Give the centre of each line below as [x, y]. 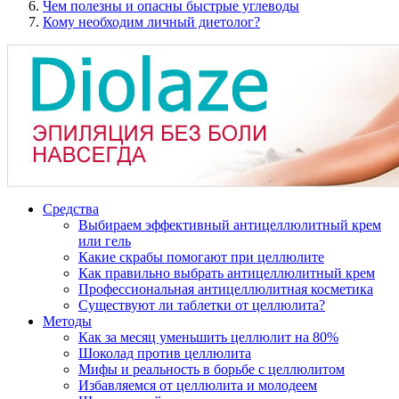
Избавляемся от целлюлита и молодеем [198, 386]
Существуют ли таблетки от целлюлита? [202, 305]
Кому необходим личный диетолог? [151, 22]
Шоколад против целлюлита [165, 354]
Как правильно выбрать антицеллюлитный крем [227, 273]
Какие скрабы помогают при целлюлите [201, 257]
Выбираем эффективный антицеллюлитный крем [230, 225]
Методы [67, 322]
